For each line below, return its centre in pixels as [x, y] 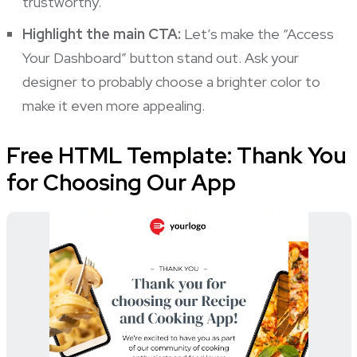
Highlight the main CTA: [101, 33]
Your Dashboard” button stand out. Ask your [160, 57]
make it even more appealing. [113, 105]
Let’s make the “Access [257, 33]
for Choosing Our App [121, 182]
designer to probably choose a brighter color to [171, 81]
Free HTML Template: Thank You [176, 155]
